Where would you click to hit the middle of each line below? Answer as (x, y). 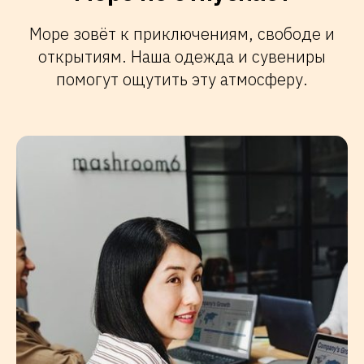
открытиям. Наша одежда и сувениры (182, 57)
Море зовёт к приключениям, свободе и (182, 34)
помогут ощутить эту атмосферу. (182, 80)
